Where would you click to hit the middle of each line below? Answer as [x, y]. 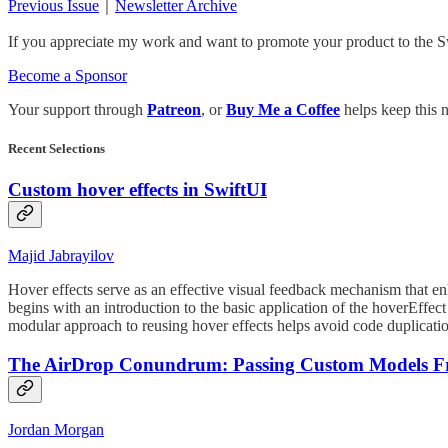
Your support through [77, 109]
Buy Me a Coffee [283, 109]
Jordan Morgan [56, 430]
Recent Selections [56, 149]
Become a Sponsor [67, 75]
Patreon [174, 109]
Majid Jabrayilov [61, 256]
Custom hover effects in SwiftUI [137, 190]
